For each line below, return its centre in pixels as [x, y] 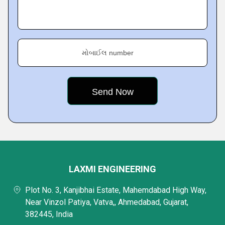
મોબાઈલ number [108, 53]
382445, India [49, 214]
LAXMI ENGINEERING [113, 169]
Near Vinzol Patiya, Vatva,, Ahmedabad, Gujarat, [107, 202]
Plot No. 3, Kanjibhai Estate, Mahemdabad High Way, [116, 190]
